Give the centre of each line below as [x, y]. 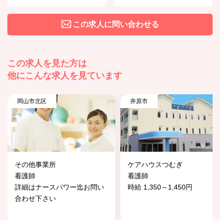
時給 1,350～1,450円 [160, 187]
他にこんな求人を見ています [65, 75]
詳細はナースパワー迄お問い [59, 187]
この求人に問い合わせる [116, 24]
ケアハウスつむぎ [155, 164]
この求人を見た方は [47, 63]
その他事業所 [35, 164]
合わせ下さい [35, 198]
